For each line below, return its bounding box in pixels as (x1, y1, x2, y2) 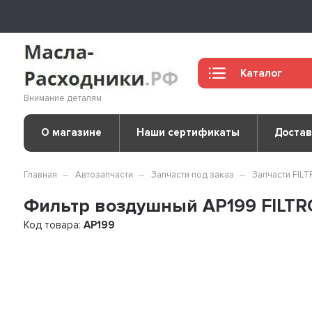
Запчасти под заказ (151, 169, 235, 180)
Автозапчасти (75, 169, 134, 180)
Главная (24, 169, 58, 180)
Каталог (240, 66, 283, 79)
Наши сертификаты (136, 126, 240, 139)
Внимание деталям (24, 92, 102, 104)
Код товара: (24, 218, 84, 231)
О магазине (40, 126, 102, 139)
